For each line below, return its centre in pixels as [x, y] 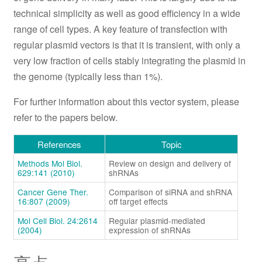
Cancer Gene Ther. [53, 192]
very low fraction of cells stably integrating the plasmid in [129, 61]
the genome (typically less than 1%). [89, 77]
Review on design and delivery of [170, 163]
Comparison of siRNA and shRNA [170, 192]
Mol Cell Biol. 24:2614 [57, 221]
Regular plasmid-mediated [157, 221]
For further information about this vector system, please [126, 102]
